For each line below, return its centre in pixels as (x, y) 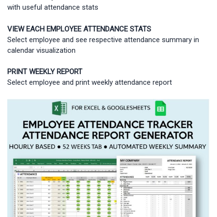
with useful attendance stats (53, 8)
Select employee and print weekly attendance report (90, 83)
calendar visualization (41, 50)
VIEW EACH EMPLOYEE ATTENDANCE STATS (79, 29)
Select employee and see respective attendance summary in (103, 39)
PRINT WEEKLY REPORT (45, 72)
